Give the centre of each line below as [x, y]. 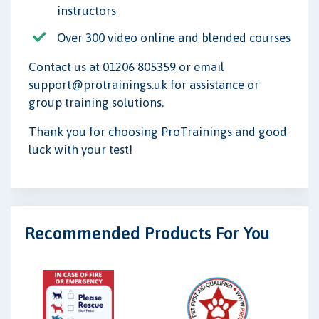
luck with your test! [80, 150]
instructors [87, 11]
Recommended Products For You [147, 233]
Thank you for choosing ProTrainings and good [158, 132]
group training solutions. [96, 103]
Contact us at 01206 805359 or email [126, 67]
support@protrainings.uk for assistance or [144, 85]
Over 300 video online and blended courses [174, 38]
